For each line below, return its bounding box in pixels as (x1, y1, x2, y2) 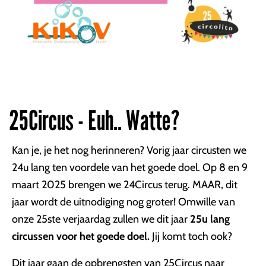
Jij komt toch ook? (150, 230, 232, 243)
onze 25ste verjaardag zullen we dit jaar (12, 213, 190, 226)
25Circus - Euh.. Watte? (9, 103, 180, 137)
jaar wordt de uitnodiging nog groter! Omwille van (12, 195, 235, 208)
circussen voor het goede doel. (12, 230, 150, 243)
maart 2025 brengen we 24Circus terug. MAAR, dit (12, 178, 237, 191)
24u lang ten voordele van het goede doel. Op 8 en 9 (12, 161, 248, 174)
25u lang (190, 213, 230, 226)
